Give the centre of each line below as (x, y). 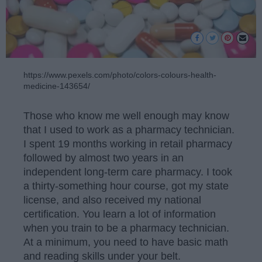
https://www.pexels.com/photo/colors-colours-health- (120, 75)
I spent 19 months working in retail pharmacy (128, 144)
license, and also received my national (112, 200)
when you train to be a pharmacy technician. (126, 228)
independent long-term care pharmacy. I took (128, 172)
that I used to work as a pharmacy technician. (129, 130)
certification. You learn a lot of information (120, 214)
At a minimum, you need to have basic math (126, 242)
